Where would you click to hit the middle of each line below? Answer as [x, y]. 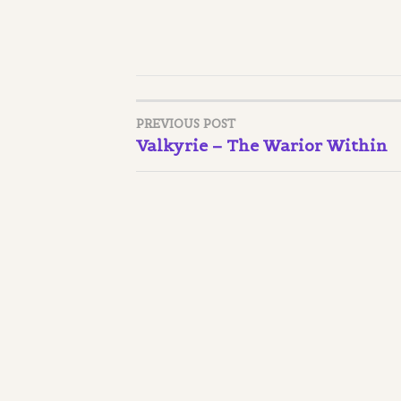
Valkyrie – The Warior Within [262, 145]
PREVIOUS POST [186, 124]
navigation [185, 181]
